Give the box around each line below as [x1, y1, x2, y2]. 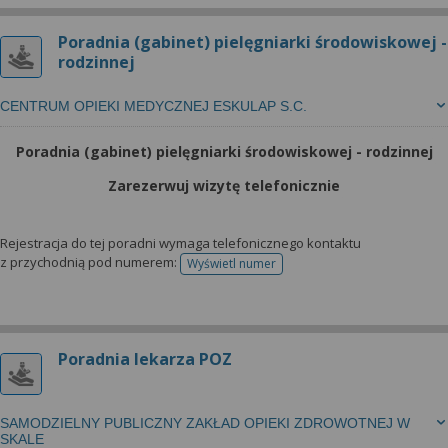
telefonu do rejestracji [230, 261, 355, 279]
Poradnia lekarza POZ [58, 348, 232, 370]
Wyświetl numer [187, 255, 276, 272]
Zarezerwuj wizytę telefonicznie [108, 176, 340, 195]
